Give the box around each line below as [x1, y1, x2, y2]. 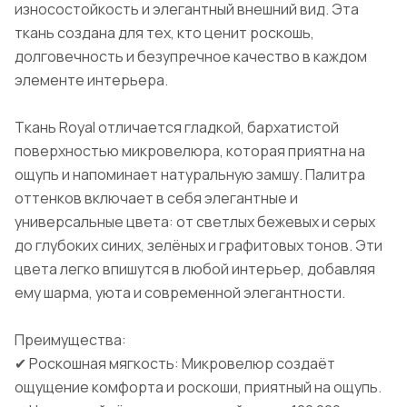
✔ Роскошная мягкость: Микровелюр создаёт [15, 353, 335, 374]
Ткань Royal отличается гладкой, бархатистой [15, 117, 339, 138]
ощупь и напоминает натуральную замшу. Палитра [15, 164, 365, 185]
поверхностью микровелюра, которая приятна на [15, 141, 365, 162]
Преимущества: [15, 330, 126, 351]
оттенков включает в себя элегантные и [15, 188, 298, 209]
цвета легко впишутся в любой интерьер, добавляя [15, 259, 375, 280]
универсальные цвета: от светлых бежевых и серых [15, 212, 375, 233]
